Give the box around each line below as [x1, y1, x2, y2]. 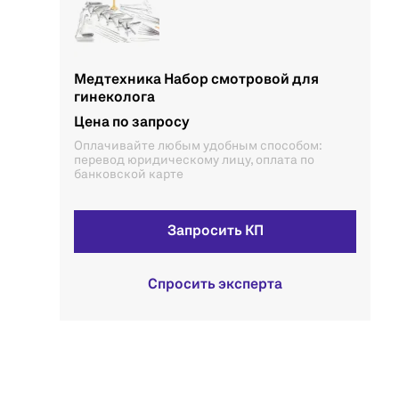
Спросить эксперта [148, 278, 282, 292]
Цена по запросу [74, 116, 190, 130]
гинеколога [74, 91, 155, 105]
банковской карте [74, 168, 183, 181]
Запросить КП [167, 224, 264, 239]
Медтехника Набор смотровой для [74, 73, 319, 87]
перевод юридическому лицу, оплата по [74, 154, 314, 167]
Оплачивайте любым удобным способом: [74, 140, 322, 152]
